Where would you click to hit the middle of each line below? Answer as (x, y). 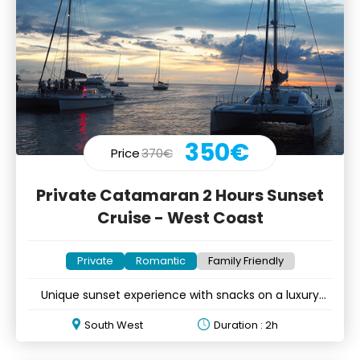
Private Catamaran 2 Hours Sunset (180, 195)
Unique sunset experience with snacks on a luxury (180, 295)
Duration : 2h (246, 325)
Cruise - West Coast (180, 217)
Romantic (160, 260)
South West (114, 325)
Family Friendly (245, 260)
